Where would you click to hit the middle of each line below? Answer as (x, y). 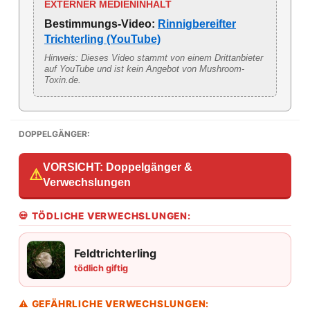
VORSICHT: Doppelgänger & (118, 167)
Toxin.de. (63, 80)
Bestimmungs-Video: (100, 24)
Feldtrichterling (115, 253)
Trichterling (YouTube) (102, 39)
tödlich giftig (101, 268)
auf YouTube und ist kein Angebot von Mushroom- (144, 69)
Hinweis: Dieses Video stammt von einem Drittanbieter (154, 57)
